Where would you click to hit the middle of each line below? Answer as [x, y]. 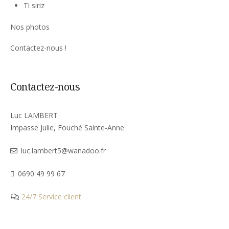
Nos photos [30, 27]
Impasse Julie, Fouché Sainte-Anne [67, 128]
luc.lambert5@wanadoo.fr [63, 151]
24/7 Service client [50, 197]
